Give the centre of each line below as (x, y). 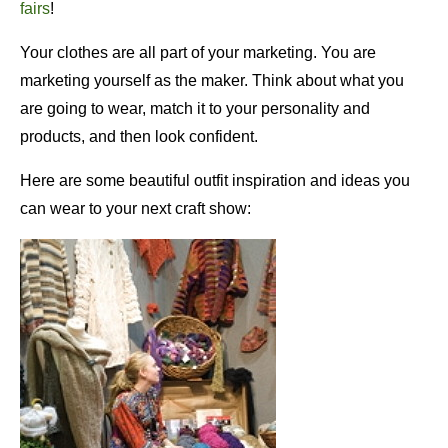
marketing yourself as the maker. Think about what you (212, 81)
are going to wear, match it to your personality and (195, 109)
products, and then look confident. (139, 137)
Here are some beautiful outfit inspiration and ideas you (215, 181)
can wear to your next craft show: (135, 209)
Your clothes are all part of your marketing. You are (198, 53)
